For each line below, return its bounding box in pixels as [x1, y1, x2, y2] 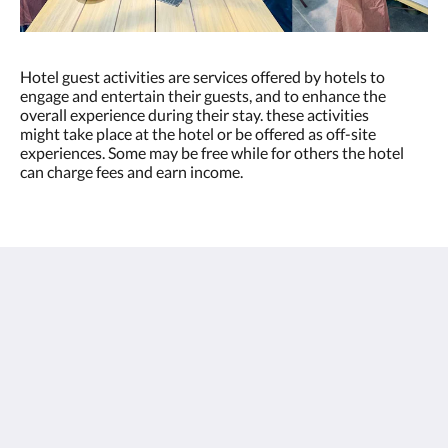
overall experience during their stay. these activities [20, 104, 369, 124]
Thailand [51, 358, 111, 378]
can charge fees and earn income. [20, 161, 243, 181]
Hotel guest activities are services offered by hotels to [20, 66, 385, 86]
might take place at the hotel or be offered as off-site [20, 123, 376, 143]
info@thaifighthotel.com [51, 423, 218, 443]
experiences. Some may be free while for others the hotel [20, 142, 404, 162]
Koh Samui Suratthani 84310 [51, 341, 249, 361]
